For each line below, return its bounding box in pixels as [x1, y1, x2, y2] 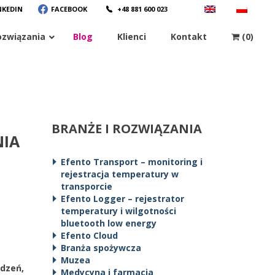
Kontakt [171, 31, 207, 42]
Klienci [117, 31, 146, 42]
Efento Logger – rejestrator [60, 193, 184, 204]
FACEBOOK [51, 4, 87, 14]
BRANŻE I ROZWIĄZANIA [51, 120, 202, 137]
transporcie [60, 180, 112, 192]
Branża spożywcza [60, 242, 141, 254]
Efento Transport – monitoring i [60, 156, 203, 168]
